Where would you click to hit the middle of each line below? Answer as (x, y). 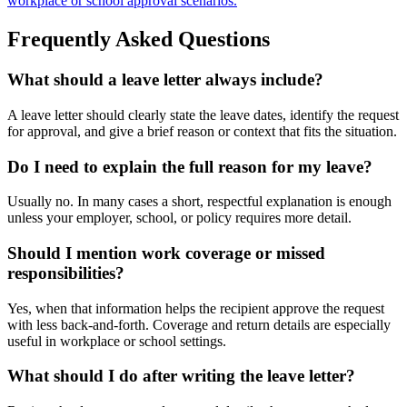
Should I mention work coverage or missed (166, 253)
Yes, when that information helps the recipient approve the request (196, 308)
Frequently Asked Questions (139, 40)
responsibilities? (66, 273)
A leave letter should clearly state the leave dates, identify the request (203, 114)
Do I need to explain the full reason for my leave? (190, 166)
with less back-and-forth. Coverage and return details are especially (199, 324)
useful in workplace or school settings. (117, 341)
